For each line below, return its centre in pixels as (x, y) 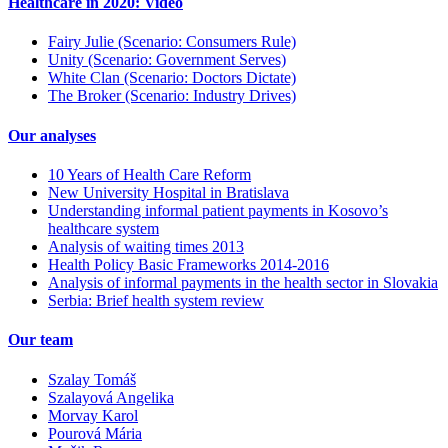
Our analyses (52, 135)
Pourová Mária (95, 433)
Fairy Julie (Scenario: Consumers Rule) (172, 42)
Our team (40, 340)
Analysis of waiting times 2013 (146, 247)
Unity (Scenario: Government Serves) (167, 60)
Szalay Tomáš (92, 379)
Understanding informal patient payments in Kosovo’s (218, 211)
